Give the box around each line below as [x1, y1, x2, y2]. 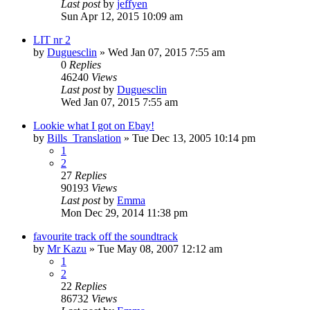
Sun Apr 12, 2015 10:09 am [61, 10, 183, 22]
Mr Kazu [47, 242, 86, 255]
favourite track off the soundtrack [33, 230, 178, 242]
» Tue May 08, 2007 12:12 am [86, 242, 222, 255]
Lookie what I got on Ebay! [33, 119, 154, 131]
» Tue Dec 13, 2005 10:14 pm [121, 131, 255, 144]
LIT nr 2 [33, 33, 71, 46]
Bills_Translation [47, 131, 121, 144]
